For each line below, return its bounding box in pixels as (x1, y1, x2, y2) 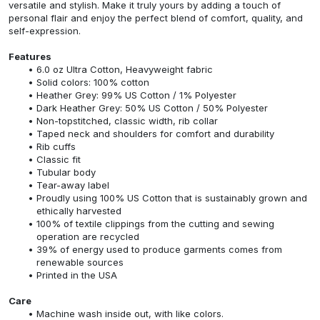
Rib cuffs (36, 141, 76, 152)
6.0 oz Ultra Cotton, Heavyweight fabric (36, 64, 213, 75)
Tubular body (36, 166, 96, 178)
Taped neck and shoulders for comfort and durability (36, 128, 274, 139)
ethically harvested (36, 205, 121, 216)
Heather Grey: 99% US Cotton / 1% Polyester (36, 89, 236, 101)
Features (9, 51, 51, 62)
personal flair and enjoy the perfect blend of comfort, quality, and (9, 12, 303, 24)
